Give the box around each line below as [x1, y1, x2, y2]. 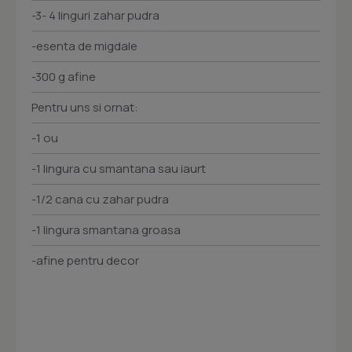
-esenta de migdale [31, 38, 137, 55]
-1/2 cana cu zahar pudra [31, 191, 169, 208]
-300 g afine [31, 68, 96, 86]
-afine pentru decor [31, 252, 139, 269]
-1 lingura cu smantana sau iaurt [31, 160, 206, 178]
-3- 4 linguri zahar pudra [31, 7, 159, 24]
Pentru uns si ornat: [31, 99, 138, 116]
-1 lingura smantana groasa [31, 222, 181, 239]
